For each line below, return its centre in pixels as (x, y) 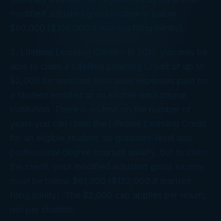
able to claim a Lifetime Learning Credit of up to (107, 66)
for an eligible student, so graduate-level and (101, 138)
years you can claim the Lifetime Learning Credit (108, 123)
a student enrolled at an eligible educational (98, 95)
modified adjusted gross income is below (93, 13)
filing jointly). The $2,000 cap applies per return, (108, 195)
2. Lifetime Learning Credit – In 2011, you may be (109, 52)
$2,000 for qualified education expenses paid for (109, 80)
